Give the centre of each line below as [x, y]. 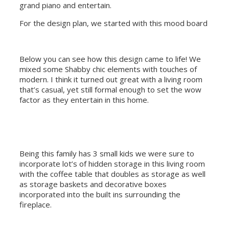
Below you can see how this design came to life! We [110, 59]
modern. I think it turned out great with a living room [111, 79]
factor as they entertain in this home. [84, 99]
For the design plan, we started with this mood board [113, 23]
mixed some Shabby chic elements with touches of [108, 69]
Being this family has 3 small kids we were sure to [107, 153]
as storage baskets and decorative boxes [93, 184]
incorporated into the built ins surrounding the [100, 194]
